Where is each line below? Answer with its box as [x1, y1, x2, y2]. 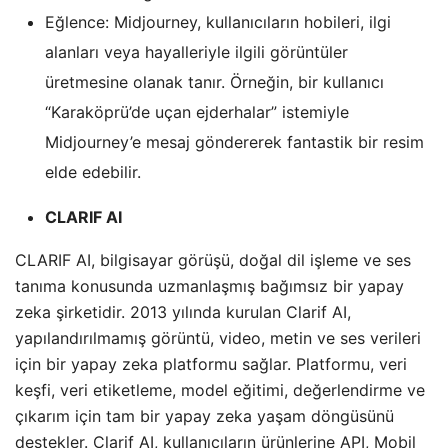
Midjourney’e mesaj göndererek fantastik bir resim [45, 132, 424, 153]
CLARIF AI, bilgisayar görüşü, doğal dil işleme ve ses [15, 250, 411, 271]
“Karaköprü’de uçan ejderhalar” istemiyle [45, 102, 349, 123]
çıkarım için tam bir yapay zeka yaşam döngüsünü [15, 406, 394, 427]
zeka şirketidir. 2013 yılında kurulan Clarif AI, [15, 302, 351, 323]
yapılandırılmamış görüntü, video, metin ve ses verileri [15, 328, 421, 349]
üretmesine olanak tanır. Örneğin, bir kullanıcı [45, 72, 384, 93]
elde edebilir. [45, 162, 141, 183]
